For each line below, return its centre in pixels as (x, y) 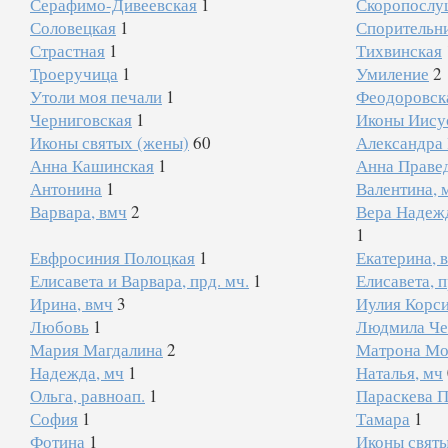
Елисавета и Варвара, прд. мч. (139, 280)
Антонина (66, 188)
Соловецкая (73, 27)
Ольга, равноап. (87, 395)
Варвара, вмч (78, 211)
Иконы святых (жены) (109, 142)
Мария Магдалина (96, 349)
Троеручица (74, 73)
